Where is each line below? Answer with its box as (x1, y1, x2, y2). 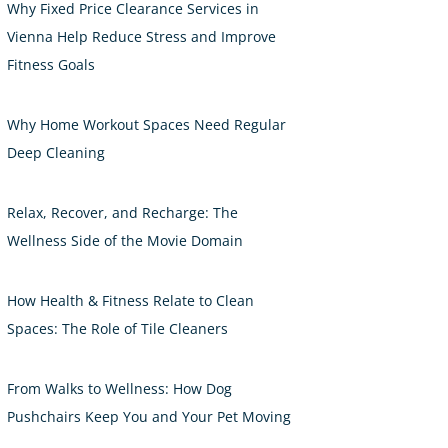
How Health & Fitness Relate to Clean (7, 291, 254, 311)
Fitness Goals (7, 55, 95, 75)
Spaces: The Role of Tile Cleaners (7, 319, 228, 339)
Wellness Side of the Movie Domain (7, 231, 243, 251)
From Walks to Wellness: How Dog (7, 379, 232, 399)
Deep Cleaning (7, 143, 105, 163)
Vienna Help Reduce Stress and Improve (7, 27, 276, 47)
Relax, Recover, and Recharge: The (7, 203, 238, 223)
